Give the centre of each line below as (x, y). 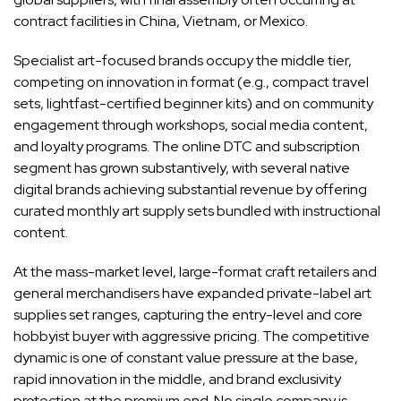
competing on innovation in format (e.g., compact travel (191, 81)
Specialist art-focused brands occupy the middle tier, (183, 60)
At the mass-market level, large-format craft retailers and (195, 271)
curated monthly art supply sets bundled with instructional (197, 210)
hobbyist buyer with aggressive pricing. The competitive (192, 336)
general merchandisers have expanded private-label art (192, 293)
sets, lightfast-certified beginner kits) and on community (193, 103)
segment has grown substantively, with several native (182, 167)
